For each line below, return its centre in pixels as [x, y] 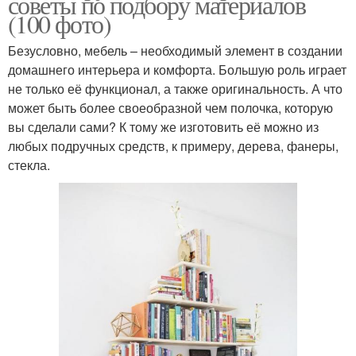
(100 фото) [59, 23]
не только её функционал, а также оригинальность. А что [175, 88]
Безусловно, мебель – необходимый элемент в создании [175, 50]
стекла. [29, 164]
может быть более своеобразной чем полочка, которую [170, 107]
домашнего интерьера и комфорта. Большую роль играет [177, 69]
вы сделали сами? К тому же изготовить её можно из [163, 126]
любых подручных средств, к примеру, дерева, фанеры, [173, 145]
